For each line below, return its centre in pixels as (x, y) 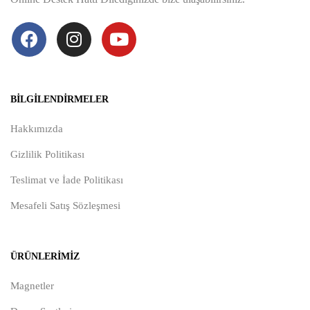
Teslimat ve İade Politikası (67, 180)
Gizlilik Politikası (47, 154)
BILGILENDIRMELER (60, 99)
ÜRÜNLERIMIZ (45, 256)
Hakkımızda (37, 128)
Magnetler (32, 285)
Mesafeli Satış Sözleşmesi (65, 205)
